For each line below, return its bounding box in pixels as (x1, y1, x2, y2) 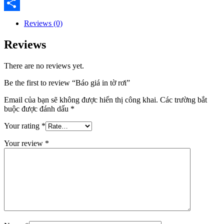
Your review (4, 138, 45, 147)
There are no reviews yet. (4, 61, 84, 70)
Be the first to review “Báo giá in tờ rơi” (4, 78, 130, 87)
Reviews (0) (24, 18, 62, 27)
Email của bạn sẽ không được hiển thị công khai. (4, 95, 158, 104)
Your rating (4, 121, 41, 130)
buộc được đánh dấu (4, 104, 70, 113)
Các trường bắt (160, 95, 207, 104)
